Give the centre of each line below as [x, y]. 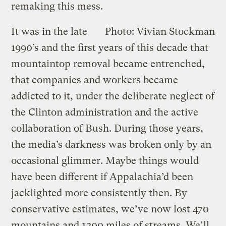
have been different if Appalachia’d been [102, 177]
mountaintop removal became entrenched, [108, 64]
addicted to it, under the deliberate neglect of [113, 96]
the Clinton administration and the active [105, 112]
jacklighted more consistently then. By [99, 193]
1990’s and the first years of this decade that [110, 47]
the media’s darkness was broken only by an [111, 144]
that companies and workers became [95, 80]
